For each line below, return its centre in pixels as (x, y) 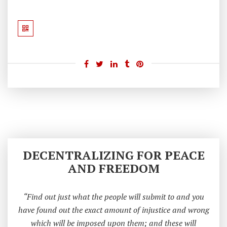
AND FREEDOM (113, 168)
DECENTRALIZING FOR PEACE (113, 155)
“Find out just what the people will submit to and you (113, 197)
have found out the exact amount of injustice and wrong (113, 210)
